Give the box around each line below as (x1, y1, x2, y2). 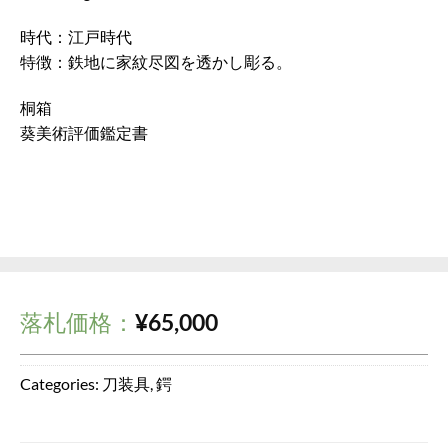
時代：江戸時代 (20, 27, 132, 47)
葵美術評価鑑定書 (20, 123, 148, 143)
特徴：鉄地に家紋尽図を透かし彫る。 (20, 52, 292, 72)
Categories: (20, 373, 102, 393)
